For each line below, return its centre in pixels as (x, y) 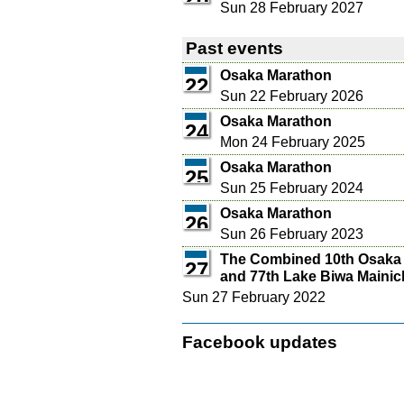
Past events (234, 49)
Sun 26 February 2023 (292, 234)
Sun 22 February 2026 (292, 96)
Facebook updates (260, 343)
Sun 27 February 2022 (254, 298)
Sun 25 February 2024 (292, 188)
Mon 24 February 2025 (293, 142)
